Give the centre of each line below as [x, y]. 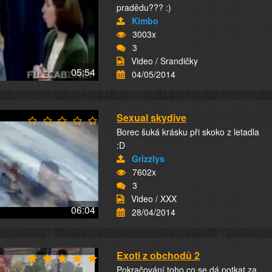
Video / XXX [154, 199]
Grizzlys [148, 158]
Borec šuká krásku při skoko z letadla [188, 132]
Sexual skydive [152, 117]
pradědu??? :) [144, 7]
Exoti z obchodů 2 [158, 255]
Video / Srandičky [165, 61]
